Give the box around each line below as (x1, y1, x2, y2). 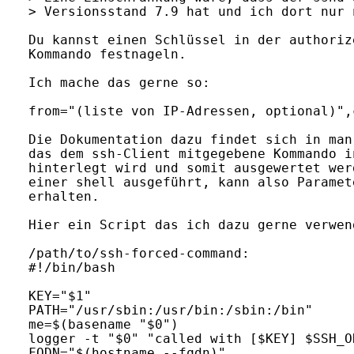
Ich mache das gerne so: (28, 75, 210, 90)
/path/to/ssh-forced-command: (28, 246, 250, 261)
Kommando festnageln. (28, 47, 186, 62)
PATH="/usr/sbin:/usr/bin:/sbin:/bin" (28, 303, 313, 318)
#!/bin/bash (28, 260, 115, 275)
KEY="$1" (28, 288, 92, 303)
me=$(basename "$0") (28, 317, 179, 332)
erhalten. (28, 189, 100, 204)
